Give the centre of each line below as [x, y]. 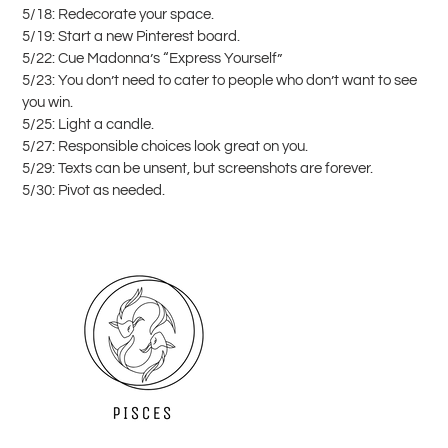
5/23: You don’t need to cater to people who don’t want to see [219, 81]
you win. [47, 103]
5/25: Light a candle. [88, 125]
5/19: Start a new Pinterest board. [131, 37]
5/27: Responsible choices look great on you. [165, 147]
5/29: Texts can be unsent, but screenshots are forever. [197, 169]
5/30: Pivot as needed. [93, 191]
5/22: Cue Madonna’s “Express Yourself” [152, 59]
